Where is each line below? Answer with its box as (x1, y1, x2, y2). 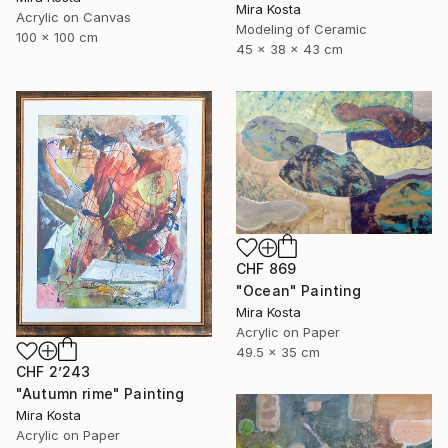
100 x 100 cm (16, 29, 98, 46)
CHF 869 (236, 260, 297, 278)
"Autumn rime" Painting (16, 385, 185, 403)
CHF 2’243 (16, 363, 91, 381)
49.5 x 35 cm (236, 344, 320, 361)
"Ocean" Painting (236, 282, 362, 300)
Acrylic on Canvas (16, 9, 131, 26)
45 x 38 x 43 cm (236, 40, 343, 57)
